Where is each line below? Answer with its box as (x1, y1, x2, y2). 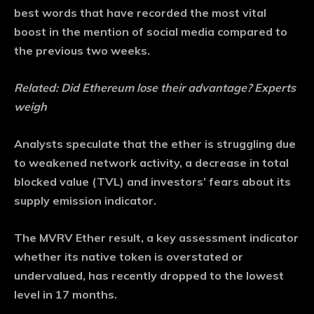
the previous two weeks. (14, 43, 150, 58)
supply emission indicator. (14, 193, 156, 208)
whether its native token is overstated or (14, 250, 243, 264)
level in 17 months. (14, 287, 117, 302)
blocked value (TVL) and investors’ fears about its (14, 175, 291, 189)
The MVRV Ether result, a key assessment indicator (14, 231, 299, 245)
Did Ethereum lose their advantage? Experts (61, 81, 296, 95)
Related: (14, 81, 61, 95)
